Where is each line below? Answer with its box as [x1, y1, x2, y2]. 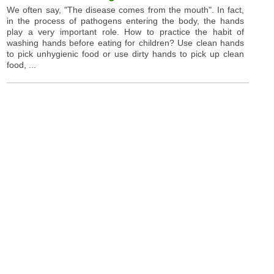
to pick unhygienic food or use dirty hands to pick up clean [7, 48, 245, 59]
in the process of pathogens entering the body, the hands [7, 15, 245, 26]
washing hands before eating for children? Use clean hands [7, 37, 245, 48]
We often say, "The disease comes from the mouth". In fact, [7, 4, 245, 15]
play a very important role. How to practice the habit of [7, 26, 245, 37]
